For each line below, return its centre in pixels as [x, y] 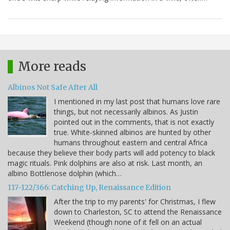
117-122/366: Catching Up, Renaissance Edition [89, 188]
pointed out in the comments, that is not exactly [134, 122]
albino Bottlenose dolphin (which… [65, 174]
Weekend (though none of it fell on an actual [128, 222]
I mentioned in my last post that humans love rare [137, 102]
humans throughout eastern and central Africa [131, 143]
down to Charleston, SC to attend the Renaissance [138, 212]
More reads [52, 67]
